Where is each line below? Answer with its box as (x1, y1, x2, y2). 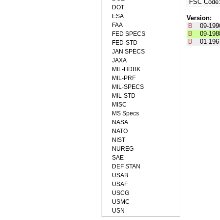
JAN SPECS (112, 48, 145, 55)
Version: (186, 14, 212, 22)
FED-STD (112, 39, 137, 46)
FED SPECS (112, 30, 145, 37)
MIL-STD (112, 92, 136, 99)
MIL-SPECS (112, 83, 144, 90)
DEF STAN (112, 163, 140, 170)
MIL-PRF (112, 75, 136, 82)
